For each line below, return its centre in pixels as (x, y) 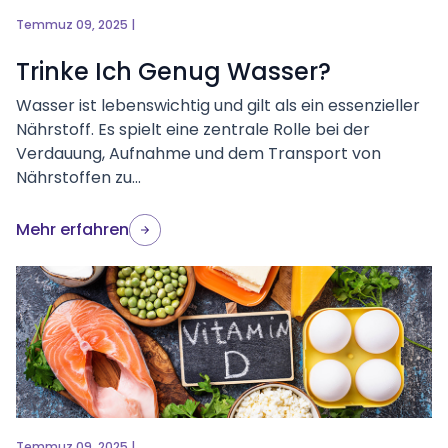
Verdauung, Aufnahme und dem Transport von (198, 153)
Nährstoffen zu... (78, 177)
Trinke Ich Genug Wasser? (173, 71)
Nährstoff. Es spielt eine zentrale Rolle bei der (193, 129)
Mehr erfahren (72, 229)
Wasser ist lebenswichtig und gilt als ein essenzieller (218, 105)
